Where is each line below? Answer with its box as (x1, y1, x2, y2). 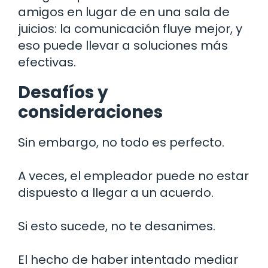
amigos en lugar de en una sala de (18, 4, 230, 21)
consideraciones (18, 100, 163, 124)
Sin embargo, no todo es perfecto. (18, 134, 224, 151)
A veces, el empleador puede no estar (18, 167, 249, 185)
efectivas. (18, 54, 76, 71)
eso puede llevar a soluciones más (18, 37, 228, 54)
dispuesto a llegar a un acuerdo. (18, 184, 214, 202)
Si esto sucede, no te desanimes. (18, 218, 215, 235)
